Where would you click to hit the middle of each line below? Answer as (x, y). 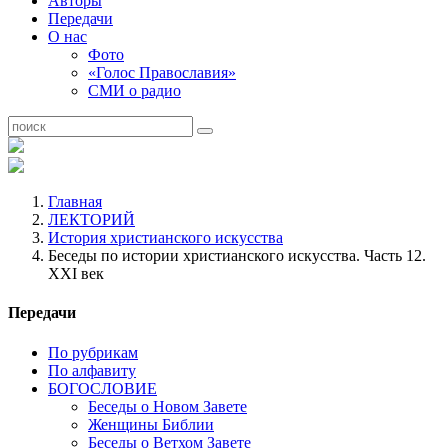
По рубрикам (93, 352)
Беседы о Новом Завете (167, 406)
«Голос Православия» (162, 72)
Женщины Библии (151, 424)
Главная (75, 201)
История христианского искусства (165, 237)
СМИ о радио (134, 90)
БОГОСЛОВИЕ (102, 388)
